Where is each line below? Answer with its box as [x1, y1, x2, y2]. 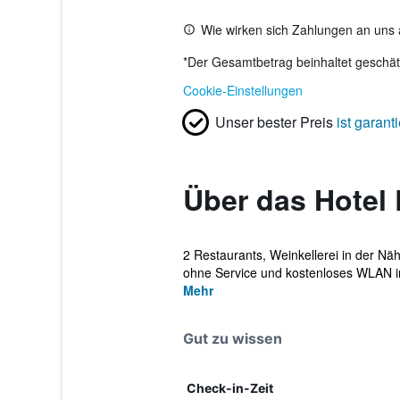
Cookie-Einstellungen [182, 81, 303, 99]
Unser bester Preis [214, 112, 333, 132]
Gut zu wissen [182, 329, 282, 347]
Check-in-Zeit [186, 380, 273, 396]
